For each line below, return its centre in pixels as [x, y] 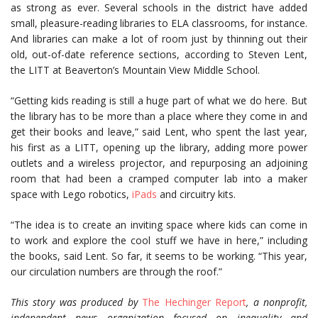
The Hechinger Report [194, 302]
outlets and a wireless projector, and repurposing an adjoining [159, 163]
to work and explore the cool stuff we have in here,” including [159, 241]
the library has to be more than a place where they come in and [159, 116]
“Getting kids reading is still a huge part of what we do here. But [159, 101]
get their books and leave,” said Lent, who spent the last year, [159, 132]
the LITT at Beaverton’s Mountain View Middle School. [135, 70]
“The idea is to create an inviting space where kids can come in [159, 225]
